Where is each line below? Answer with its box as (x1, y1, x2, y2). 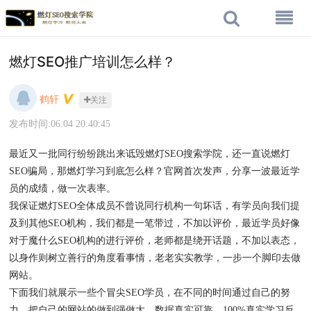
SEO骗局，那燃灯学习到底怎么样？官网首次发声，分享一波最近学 (9, 166, 300, 177)
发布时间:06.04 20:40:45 (9, 119, 110, 130)
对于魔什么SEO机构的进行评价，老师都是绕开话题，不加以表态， (9, 235, 300, 246)
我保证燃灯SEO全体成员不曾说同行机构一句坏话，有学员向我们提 (9, 201, 300, 212)
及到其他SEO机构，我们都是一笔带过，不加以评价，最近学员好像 (9, 218, 300, 229)
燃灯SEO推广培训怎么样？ (9, 53, 176, 70)
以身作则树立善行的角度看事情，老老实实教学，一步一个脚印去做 (9, 253, 301, 264)
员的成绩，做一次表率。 (9, 183, 116, 194)
